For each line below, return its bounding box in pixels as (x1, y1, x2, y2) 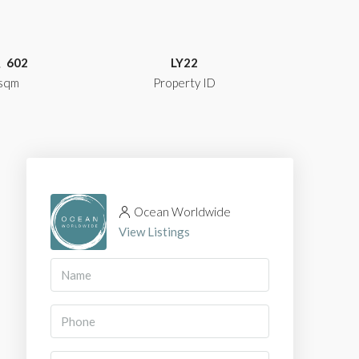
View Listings (119, 224, 190, 239)
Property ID (153, 75, 216, 90)
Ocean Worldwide (134, 204, 231, 219)
